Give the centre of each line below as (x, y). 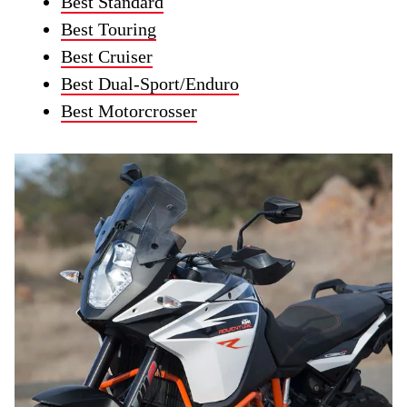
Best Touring (109, 30)
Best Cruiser (107, 57)
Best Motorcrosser (129, 111)
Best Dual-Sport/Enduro (150, 84)
